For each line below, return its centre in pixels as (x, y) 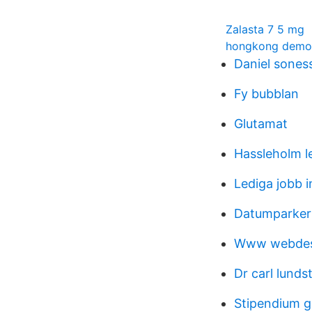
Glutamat (261, 124)
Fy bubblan (266, 94)
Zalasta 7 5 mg (265, 29)
